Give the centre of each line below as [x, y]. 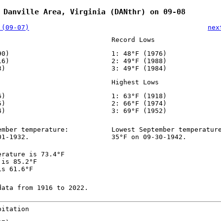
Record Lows [133, 40]
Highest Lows [135, 82]
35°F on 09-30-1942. [149, 137]
